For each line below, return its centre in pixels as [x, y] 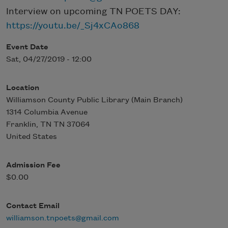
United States [32, 137]
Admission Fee [33, 165]
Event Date [27, 47]
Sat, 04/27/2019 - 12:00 [49, 59]
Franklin [21, 124]
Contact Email [33, 206]
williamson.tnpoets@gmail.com [63, 218]
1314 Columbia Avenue [47, 112]
